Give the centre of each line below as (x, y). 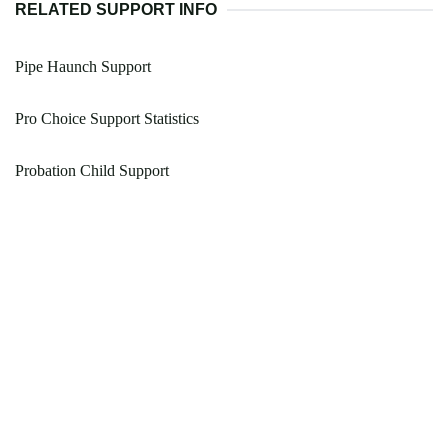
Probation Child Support (92, 171)
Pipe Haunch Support (83, 67)
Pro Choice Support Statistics (107, 119)
